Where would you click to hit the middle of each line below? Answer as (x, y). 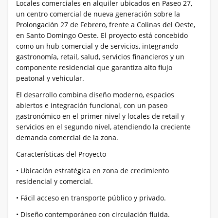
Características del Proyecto (61, 154)
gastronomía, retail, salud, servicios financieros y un (100, 57)
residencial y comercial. (54, 181)
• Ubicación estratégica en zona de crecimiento (92, 171)
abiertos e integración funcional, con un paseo (92, 105)
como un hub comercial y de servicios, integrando (97, 46)
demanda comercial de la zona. (67, 137)
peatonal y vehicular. (50, 78)
